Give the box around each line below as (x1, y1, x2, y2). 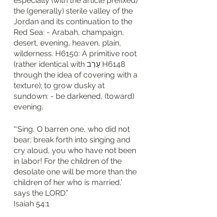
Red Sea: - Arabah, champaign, (14, 28, 126, 37)
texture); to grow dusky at (14, 81, 107, 90)
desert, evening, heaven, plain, (14, 38, 123, 47)
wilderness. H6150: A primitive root (14, 49, 139, 58)
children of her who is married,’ (14, 178, 124, 187)
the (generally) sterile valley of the (14, 6, 135, 15)
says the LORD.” (14, 188, 68, 198)
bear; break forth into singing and (14, 135, 132, 144)
